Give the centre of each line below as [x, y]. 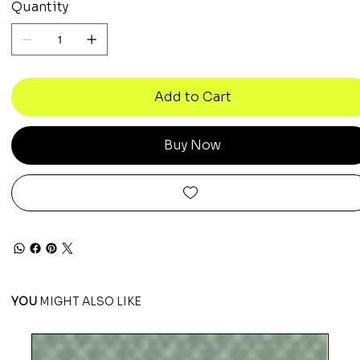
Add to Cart [192, 96]
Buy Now [193, 145]
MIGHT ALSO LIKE [90, 301]
